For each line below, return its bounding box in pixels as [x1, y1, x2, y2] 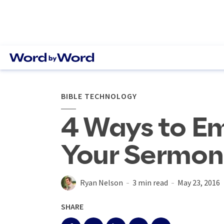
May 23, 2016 [177, 177, 220, 187]
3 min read [132, 177, 168, 187]
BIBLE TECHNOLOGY [61, 91, 137, 101]
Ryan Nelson [80, 177, 123, 187]
